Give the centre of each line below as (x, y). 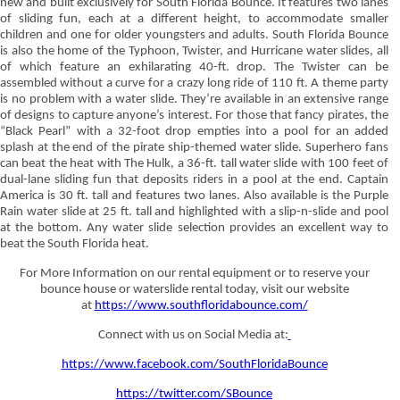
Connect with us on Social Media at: (193, 335)
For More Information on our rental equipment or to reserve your (194, 273)
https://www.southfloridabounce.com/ (201, 305)
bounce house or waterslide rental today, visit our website (194, 289)
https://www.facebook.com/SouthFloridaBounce (194, 364)
